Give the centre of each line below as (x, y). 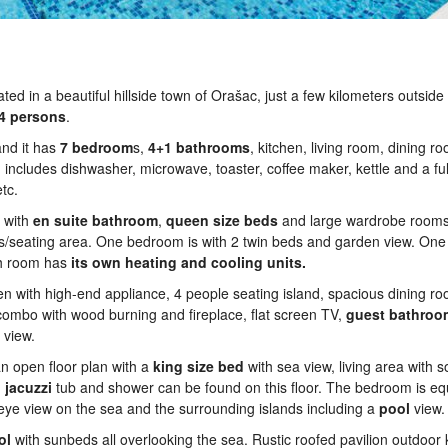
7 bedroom (96, 147)
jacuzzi (28, 387)
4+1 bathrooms (199, 147)
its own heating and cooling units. (188, 262)
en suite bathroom (95, 220)
